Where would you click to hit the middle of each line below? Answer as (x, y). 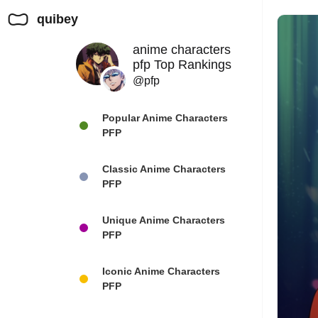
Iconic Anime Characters (161, 271)
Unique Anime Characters (164, 220)
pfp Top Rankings (182, 65)
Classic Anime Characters (164, 169)
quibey (57, 19)
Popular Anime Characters (165, 118)
